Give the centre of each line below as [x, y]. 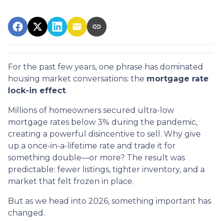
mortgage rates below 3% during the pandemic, [103, 122]
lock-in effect [37, 90]
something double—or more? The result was [96, 157]
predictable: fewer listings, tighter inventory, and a [106, 169]
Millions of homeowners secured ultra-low [91, 110]
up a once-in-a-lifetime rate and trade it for [92, 146]
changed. [26, 213]
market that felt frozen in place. [71, 181]
